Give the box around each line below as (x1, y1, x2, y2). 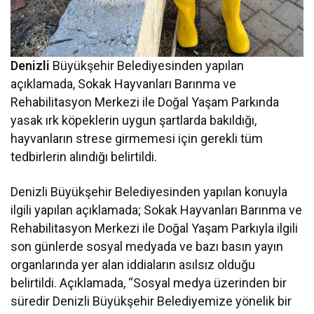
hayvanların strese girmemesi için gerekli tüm (11, 130, 264, 146)
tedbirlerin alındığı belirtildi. (11, 149, 158, 164)
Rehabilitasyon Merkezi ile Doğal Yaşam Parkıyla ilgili (11, 220, 299, 235)
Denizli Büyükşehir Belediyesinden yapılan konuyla (11, 184, 288, 199)
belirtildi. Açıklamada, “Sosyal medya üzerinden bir (11, 275, 287, 290)
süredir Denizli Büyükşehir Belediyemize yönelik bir (11, 293, 292, 308)
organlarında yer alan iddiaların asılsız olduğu (11, 257, 256, 272)
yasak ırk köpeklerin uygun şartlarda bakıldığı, (11, 112, 257, 128)
